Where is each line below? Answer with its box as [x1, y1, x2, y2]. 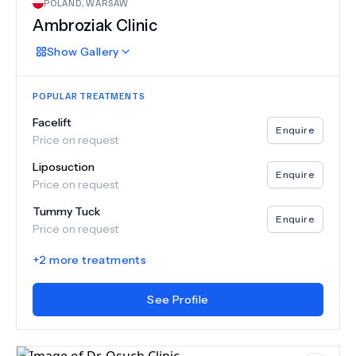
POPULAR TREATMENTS [33, 90, 145, 102]
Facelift [33, 115, 72, 130]
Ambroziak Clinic [33, 16, 157, 35]
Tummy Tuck [33, 204, 100, 219]
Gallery [77, 44, 119, 59]
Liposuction [33, 160, 95, 174]
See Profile [147, 292, 209, 307]
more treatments [46, 253, 147, 267]
